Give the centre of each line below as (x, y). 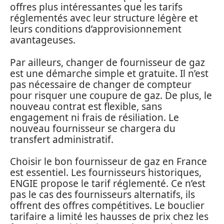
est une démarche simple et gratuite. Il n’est (109, 73)
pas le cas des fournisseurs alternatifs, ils (102, 195)
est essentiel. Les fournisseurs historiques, (106, 173)
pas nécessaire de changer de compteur (101, 84)
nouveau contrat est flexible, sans (86, 106)
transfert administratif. (62, 139)
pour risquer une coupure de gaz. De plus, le (111, 95)
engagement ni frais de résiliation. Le (94, 117)
